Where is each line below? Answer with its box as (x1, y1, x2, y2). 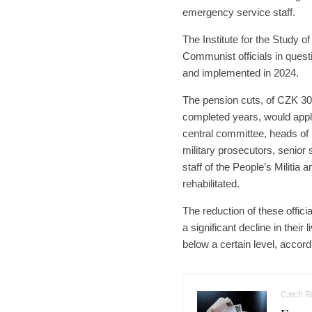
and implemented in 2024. (182, 66, 299, 79)
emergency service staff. (182, 6, 295, 18)
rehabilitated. (182, 177, 240, 189)
